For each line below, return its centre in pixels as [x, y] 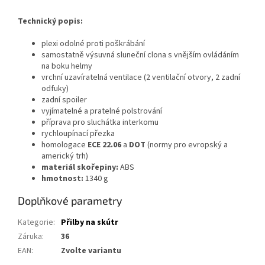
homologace [64, 145]
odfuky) [55, 89]
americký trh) [65, 156]
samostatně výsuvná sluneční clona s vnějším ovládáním [140, 55]
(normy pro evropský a [188, 145]
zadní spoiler [64, 100]
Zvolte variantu [91, 251]
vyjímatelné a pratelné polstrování [102, 112]
